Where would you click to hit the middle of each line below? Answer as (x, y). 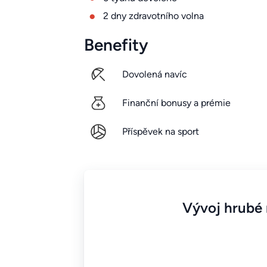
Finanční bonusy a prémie (176, 103)
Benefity (116, 45)
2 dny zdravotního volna (153, 16)
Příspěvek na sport (160, 132)
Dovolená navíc (154, 74)
